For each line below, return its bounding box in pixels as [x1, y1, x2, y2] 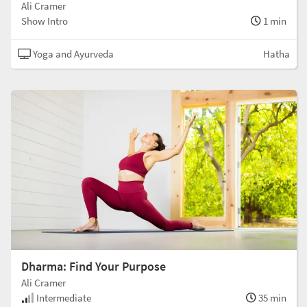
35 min [256, 291, 286, 305]
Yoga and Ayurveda [31, 47, 114, 60]
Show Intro [21, 14, 68, 27]
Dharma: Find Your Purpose [21, 258, 166, 275]
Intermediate [34, 291, 91, 305]
